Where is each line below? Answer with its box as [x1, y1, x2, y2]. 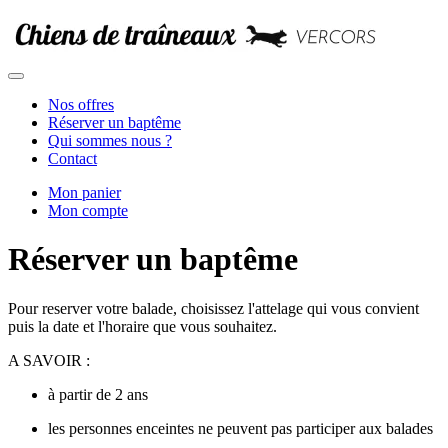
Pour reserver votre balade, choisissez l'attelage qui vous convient [8, 299, 419, 317]
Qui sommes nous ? [48, 132, 172, 149]
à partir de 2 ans [48, 385, 148, 403]
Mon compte [48, 202, 128, 219]
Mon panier [48, 184, 121, 201]
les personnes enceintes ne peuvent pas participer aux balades [48, 419, 433, 437]
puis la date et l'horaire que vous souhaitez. [8, 317, 277, 335]
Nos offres [48, 96, 114, 113]
